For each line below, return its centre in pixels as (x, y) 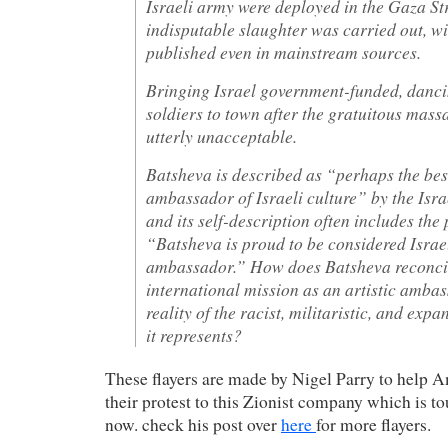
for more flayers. (373, 424)
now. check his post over (193, 424)
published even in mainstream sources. (283, 52)
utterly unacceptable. (221, 136)
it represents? (194, 335)
